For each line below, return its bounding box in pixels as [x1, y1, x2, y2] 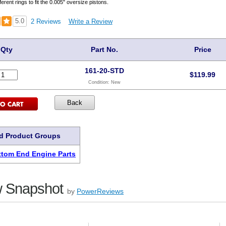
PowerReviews [77, 187, 124, 196]
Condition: [88, 79, 111, 85]
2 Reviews [30, 18, 61, 26]
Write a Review [68, 18, 112, 26]
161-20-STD [84, 67, 124, 75]
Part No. [90, 45, 118, 54]
